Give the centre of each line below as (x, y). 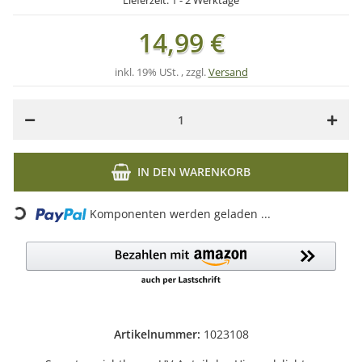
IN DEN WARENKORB (194, 172)
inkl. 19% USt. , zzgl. (161, 72)
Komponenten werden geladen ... (181, 214)
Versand (228, 72)
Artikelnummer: (158, 334)
